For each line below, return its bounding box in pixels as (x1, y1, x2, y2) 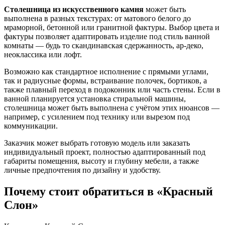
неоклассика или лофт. (4, 50, 82, 59)
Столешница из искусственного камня (4, 5, 144, 14)
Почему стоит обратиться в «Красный (4, 185, 213, 198)
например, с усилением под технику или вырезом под (4, 113, 190, 122)
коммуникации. (4, 122, 58, 131)
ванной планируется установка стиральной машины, (4, 94, 186, 103)
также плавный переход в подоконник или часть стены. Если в (4, 85, 220, 94)
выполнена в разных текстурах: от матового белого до (4, 14, 191, 23)
